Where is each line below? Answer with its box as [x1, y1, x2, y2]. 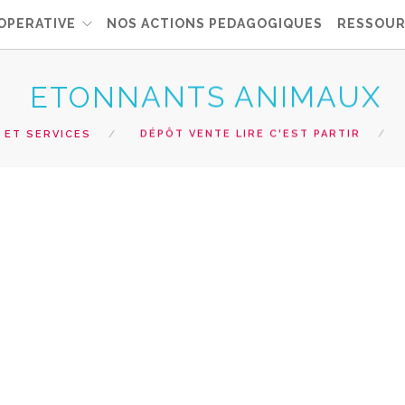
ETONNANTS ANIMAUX [29, 80, 381, 114]
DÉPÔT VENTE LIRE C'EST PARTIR [140, 127, 361, 140]
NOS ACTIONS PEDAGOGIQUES [107, 16, 323, 31]
